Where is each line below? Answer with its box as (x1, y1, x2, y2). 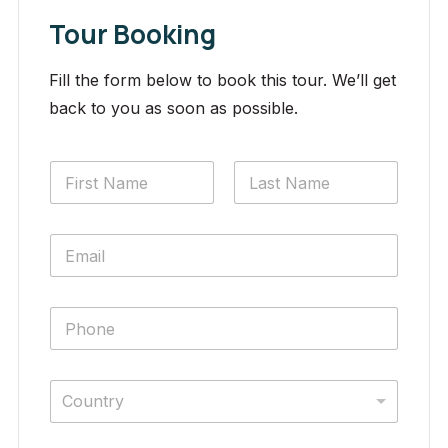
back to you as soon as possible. (49, 98, 298, 119)
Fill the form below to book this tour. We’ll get (49, 70, 396, 91)
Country (62, 391, 124, 412)
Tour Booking (49, 16, 216, 53)
